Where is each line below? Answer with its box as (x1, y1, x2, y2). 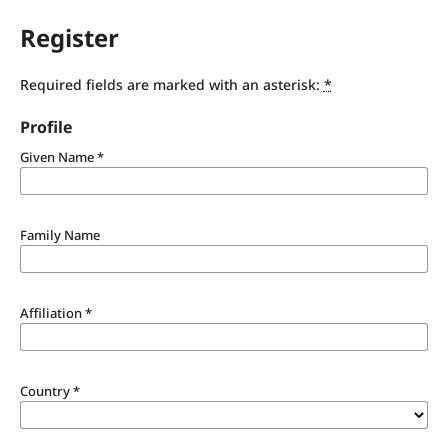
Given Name (19, 147, 97, 166)
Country (19, 381, 73, 400)
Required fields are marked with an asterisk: (19, 74, 324, 94)
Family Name (19, 225, 100, 244)
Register (19, 20, 119, 54)
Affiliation (19, 303, 85, 322)
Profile (19, 115, 72, 138)
